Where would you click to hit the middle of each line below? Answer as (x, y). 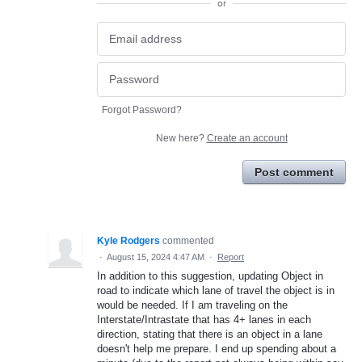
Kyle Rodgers (128, 240)
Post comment (294, 172)
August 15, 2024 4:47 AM (156, 257)
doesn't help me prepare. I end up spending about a (217, 348)
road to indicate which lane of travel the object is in (216, 290)
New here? (181, 138)
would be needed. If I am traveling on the (192, 305)
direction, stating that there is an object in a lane (210, 334)
